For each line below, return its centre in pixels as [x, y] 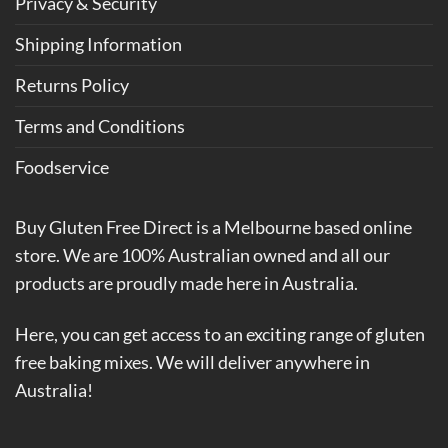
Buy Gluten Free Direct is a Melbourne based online [213, 228]
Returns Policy [72, 85]
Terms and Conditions [100, 126]
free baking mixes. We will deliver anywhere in [192, 363]
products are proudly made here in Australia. [186, 284]
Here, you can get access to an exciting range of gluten [220, 335]
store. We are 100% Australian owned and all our [202, 256]
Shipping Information [98, 44]
